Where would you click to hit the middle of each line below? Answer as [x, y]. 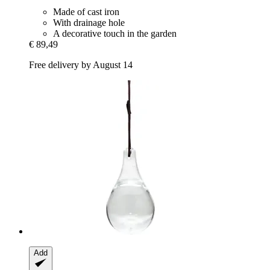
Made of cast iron [86, 11]
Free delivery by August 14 [81, 64]
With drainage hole [89, 22]
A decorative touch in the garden [115, 33]
